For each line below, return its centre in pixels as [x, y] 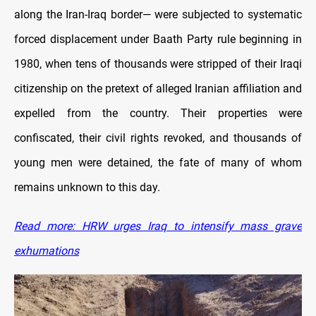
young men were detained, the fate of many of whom [158, 163]
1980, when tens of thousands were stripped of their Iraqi [158, 64]
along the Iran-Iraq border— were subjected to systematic [158, 15]
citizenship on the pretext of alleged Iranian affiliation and [158, 89]
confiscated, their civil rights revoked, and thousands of [158, 138]
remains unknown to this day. [87, 188]
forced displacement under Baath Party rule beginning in [158, 39]
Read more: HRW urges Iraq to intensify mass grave [158, 226]
